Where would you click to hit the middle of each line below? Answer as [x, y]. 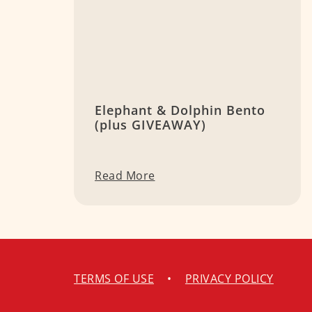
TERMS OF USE [114, 279]
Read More [125, 176]
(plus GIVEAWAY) [150, 125]
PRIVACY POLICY [229, 279]
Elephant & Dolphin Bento [180, 110]
